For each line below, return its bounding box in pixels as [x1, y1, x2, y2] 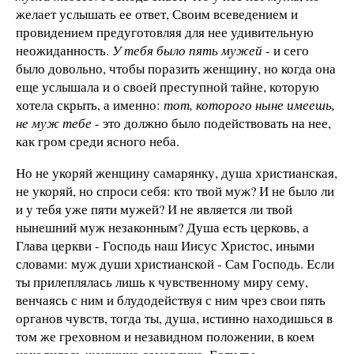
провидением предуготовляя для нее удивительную [16, 23, 314, 42]
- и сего [262, 41, 309, 60]
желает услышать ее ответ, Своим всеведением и [16, 5, 298, 24]
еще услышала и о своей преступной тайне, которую [16, 77, 319, 96]
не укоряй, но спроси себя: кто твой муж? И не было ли [16, 182, 334, 201]
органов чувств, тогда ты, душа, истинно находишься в [16, 309, 333, 328]
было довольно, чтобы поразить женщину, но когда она [16, 59, 336, 78]
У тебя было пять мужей [112, 41, 262, 60]
